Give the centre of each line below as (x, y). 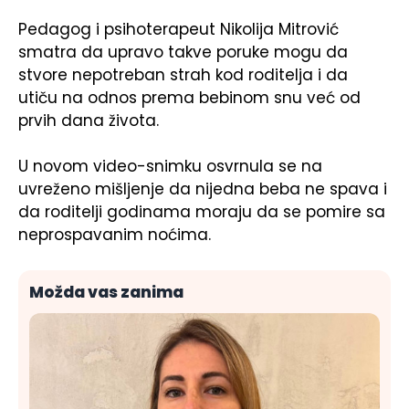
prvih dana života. (89, 120)
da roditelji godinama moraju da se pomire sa (202, 212)
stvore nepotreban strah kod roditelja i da (183, 74)
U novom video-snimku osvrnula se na (170, 166)
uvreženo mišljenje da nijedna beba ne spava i (203, 189)
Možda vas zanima (106, 292)
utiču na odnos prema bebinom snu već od (189, 97)
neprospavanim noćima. (115, 235)
